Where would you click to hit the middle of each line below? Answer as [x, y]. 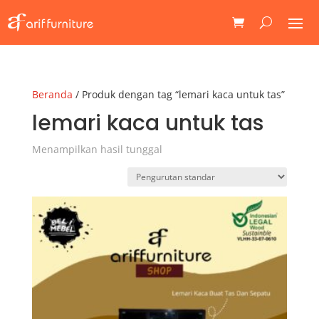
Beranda [52, 94]
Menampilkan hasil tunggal [97, 149]
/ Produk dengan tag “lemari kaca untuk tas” [178, 94]
